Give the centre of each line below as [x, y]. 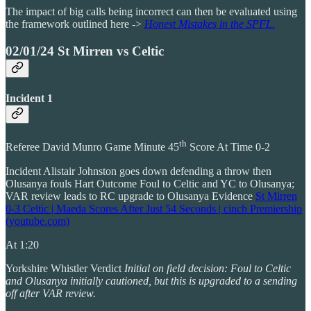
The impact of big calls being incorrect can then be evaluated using [151, 12]
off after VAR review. [51, 293]
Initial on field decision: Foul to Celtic [208, 268]
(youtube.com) [37, 221]
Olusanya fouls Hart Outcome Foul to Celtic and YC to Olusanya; [150, 183]
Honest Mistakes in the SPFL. [210, 24]
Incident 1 [29, 99]
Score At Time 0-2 [228, 147]
